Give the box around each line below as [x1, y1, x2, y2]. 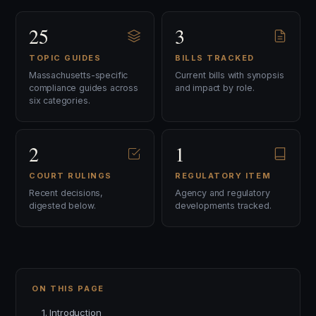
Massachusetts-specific [29, 70, 128, 80]
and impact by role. [175, 83, 255, 93]
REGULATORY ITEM [175, 171, 272, 181]
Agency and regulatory [175, 188, 270, 198]
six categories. [29, 95, 90, 106]
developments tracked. [175, 200, 272, 211]
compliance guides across [29, 83, 138, 93]
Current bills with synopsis [175, 70, 284, 80]
